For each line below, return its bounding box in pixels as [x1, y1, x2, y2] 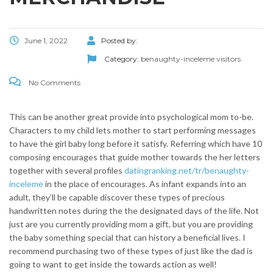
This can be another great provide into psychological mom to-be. [9, 112, 253, 122]
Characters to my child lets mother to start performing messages [9, 125, 256, 136]
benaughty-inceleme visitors [141, 54, 241, 64]
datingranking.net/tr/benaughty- [124, 165, 249, 176]
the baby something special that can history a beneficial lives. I [9, 232, 246, 243]
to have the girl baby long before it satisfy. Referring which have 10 [9, 138, 262, 149]
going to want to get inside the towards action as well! [9, 259, 217, 270]
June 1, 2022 [24, 36, 68, 46]
